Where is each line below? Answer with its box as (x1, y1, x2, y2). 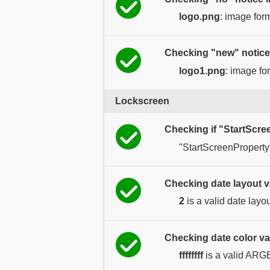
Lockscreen (115, 95, 170, 106)
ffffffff (179, 250, 203, 261)
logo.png (179, 11, 220, 22)
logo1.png (179, 65, 225, 76)
